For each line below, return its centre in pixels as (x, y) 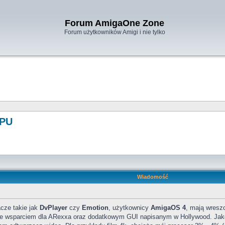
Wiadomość (152, 177)
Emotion (95, 208)
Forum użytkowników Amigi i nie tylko (115, 32)
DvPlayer (53, 208)
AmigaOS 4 (168, 208)
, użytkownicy (130, 208)
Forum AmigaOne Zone (115, 23)
